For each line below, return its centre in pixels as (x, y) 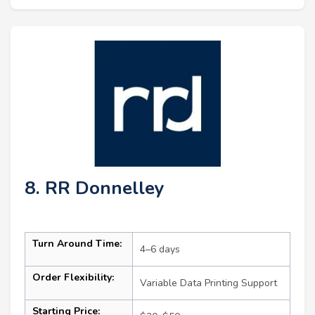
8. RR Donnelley (95, 188)
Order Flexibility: (73, 278)
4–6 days (160, 250)
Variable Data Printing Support (208, 283)
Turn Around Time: (77, 244)
